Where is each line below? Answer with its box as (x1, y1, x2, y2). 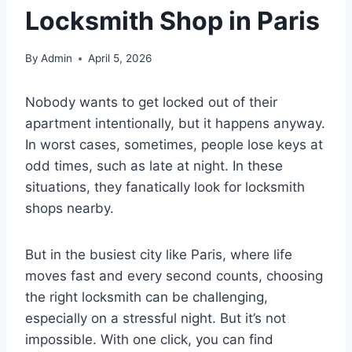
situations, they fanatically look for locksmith (25, 179, 305, 196)
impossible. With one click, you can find (25, 332, 273, 348)
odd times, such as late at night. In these (25, 158, 283, 174)
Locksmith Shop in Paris (25, 5, 320, 36)
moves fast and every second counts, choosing (25, 268, 323, 284)
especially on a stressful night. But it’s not (25, 310, 286, 327)
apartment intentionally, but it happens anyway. (25, 115, 325, 132)
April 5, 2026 (88, 52, 152, 65)
